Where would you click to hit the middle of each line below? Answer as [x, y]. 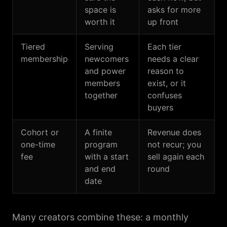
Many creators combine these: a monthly [100, 217]
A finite [98, 132]
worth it [100, 22]
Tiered [33, 47]
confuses [165, 95]
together [101, 95]
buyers [160, 107]
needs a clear [173, 59]
